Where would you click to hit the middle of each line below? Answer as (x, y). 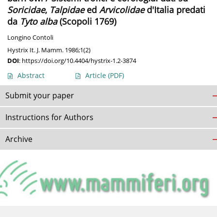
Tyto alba (39, 22)
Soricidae (26, 10)
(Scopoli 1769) (87, 22)
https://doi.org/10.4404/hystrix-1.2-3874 (79, 61)
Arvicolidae (122, 10)
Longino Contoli (30, 38)
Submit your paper (40, 96)
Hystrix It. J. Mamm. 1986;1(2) (49, 50)
